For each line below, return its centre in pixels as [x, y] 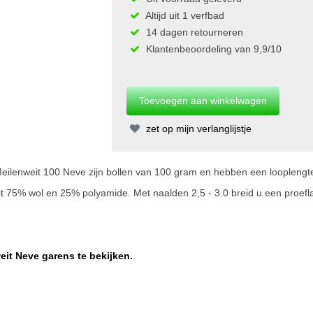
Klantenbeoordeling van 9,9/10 [212, 49]
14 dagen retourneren [193, 32]
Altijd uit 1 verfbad [183, 15]
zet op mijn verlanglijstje [197, 128]
